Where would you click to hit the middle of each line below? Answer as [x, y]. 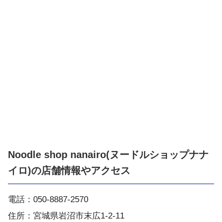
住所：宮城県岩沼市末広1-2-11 [66, 216]
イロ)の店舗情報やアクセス [69, 171]
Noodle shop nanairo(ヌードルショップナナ [108, 155]
